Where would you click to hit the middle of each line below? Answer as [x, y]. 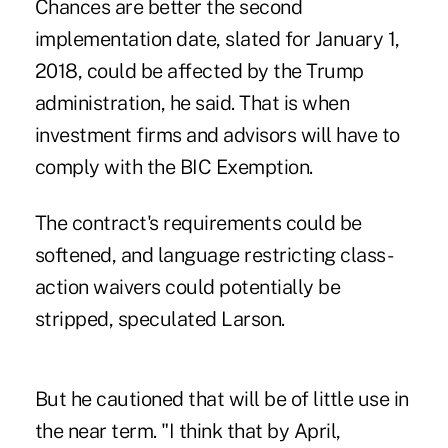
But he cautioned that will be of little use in [221, 398]
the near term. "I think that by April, [187, 430]
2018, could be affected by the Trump [199, 70]
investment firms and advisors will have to [217, 134]
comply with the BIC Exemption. [173, 166]
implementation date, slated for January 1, [217, 38]
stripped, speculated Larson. [159, 318]
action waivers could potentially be [187, 286]
